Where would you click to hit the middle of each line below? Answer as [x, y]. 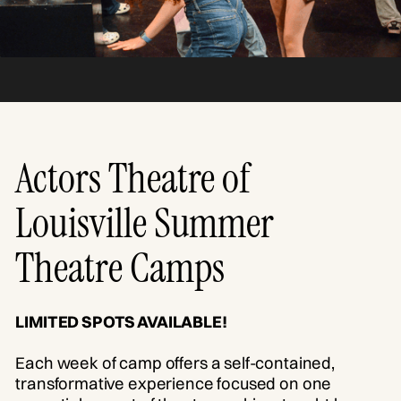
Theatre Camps [127, 268]
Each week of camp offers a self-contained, [175, 363]
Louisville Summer [145, 223]
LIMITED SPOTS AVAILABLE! [121, 321]
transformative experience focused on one [174, 383]
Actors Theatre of [133, 178]
